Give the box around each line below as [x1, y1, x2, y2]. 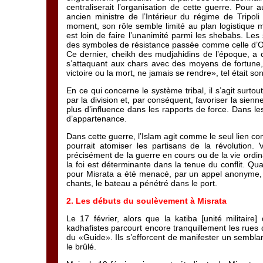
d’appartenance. [66, 114, 127, 123]
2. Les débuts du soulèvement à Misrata [66, 196, 227, 205]
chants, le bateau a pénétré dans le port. [66, 178, 217, 188]
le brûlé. [66, 242, 96, 251]
